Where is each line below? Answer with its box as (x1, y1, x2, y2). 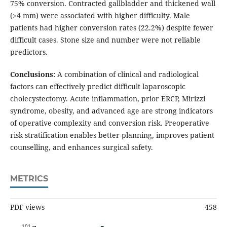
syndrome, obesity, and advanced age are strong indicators (10, 106, 213, 116)
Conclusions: (10, 69, 57, 80)
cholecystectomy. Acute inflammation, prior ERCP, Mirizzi (10, 94, 205, 104)
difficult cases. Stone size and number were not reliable (10, 35, 201, 45)
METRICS (10, 174, 48, 184)
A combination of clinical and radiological (57, 69, 199, 80)
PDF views (10, 202, 45, 212)
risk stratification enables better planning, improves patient (10, 130, 214, 140)
